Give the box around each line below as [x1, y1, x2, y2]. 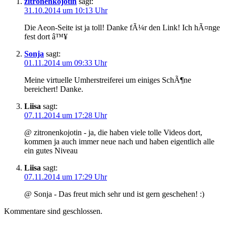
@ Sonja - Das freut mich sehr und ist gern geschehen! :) [24, 189, 204, 198]
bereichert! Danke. [24, 84, 83, 93]
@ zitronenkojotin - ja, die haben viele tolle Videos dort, [24, 128, 202, 137]
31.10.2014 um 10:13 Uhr [24, 6, 107, 15]
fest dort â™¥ [24, 32, 68, 41]
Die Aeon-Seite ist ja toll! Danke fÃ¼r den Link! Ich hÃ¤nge [24, 23, 220, 32]
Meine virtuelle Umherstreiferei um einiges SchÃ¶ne [24, 75, 191, 84]
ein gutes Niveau [24, 146, 78, 155]
